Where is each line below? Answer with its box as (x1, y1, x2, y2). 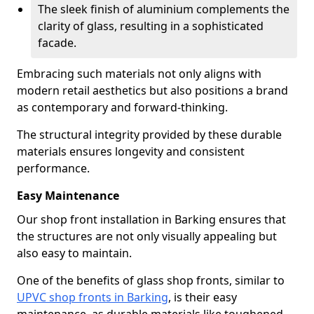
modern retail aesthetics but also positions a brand (17, 83, 288, 98)
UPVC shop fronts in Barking (17, 289, 168, 305)
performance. (17, 161, 90, 176)
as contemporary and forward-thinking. (17, 100, 228, 115)
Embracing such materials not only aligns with (17, 66, 261, 81)
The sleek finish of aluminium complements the (38, 1, 289, 17)
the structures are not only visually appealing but (17, 228, 277, 244)
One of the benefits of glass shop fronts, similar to (17, 273, 285, 288)
